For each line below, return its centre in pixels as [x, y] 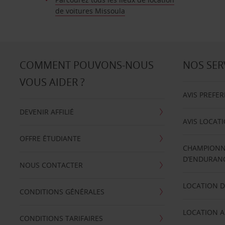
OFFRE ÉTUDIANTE [50, 138]
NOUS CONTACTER [51, 165]
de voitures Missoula [90, 11]
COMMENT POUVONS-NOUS [86, 65]
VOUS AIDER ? [52, 82]
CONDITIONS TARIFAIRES [61, 218]
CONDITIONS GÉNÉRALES [62, 192]
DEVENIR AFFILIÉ [46, 112]
